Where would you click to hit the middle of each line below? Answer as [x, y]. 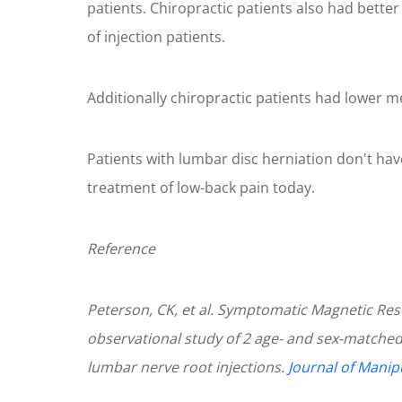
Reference [121, 249]
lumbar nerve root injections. [187, 367]
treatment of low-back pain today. [201, 188]
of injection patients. [156, 37]
